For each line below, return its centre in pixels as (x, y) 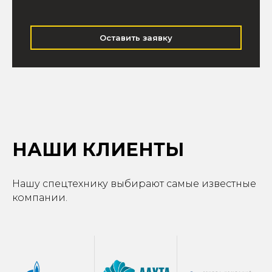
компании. (40, 197)
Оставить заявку (136, 38)
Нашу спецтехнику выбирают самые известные (134, 183)
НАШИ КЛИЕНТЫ (98, 149)
